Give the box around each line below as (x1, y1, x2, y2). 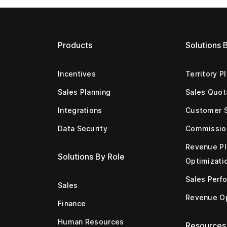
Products (58, 40, 92, 50)
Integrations (58, 105, 102, 115)
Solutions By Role (58, 151, 125, 162)
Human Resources (58, 217, 124, 226)
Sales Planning (58, 87, 111, 96)
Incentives (58, 69, 96, 78)
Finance (58, 199, 86, 208)
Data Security (58, 124, 107, 133)
